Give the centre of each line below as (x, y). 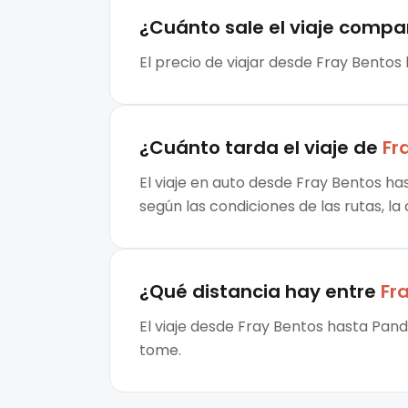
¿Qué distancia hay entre (258, 292)
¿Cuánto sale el (212, 28)
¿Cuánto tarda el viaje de (259, 148)
